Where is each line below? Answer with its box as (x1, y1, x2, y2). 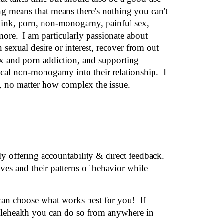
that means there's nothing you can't (35, 6, 168, 16)
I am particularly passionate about (22, 30, 148, 41)
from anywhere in (87, 207, 153, 218)
